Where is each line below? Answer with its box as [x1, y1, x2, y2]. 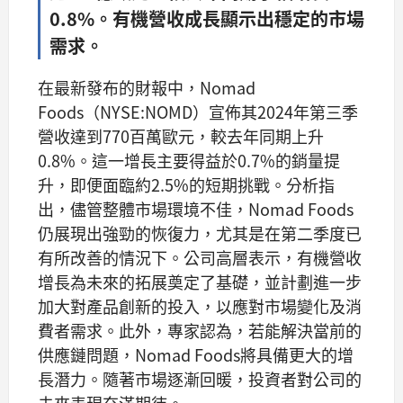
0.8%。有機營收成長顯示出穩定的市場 [49, 4, 364, 31]
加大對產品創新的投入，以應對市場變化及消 [38, 293, 362, 318]
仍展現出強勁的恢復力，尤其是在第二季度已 [38, 220, 362, 245]
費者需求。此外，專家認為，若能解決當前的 [38, 318, 362, 342]
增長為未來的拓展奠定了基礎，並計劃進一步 [38, 269, 362, 293]
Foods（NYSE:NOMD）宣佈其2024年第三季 [38, 99, 358, 123]
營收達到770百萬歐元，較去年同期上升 [38, 123, 324, 148]
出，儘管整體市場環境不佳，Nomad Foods [38, 196, 354, 220]
